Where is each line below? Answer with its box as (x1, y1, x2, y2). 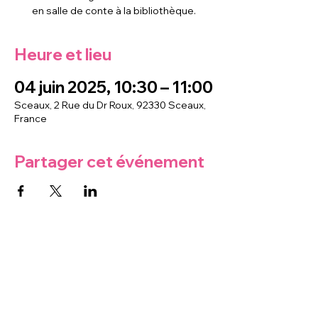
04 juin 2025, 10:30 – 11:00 (14, 77, 213, 97)
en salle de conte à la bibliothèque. (31, 4, 196, 17)
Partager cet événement (14, 151, 204, 172)
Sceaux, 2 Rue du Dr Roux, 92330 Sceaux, (14, 99, 206, 111)
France (14, 112, 47, 125)
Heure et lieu (14, 44, 111, 65)
